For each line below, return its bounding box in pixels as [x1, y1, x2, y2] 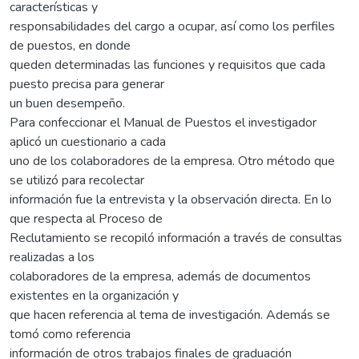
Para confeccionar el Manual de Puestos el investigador [10, 113, 317, 131]
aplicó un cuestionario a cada [10, 132, 166, 151]
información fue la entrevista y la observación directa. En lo [10, 190, 332, 208]
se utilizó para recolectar [10, 171, 144, 189]
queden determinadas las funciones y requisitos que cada [10, 55, 325, 74]
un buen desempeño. [10, 94, 125, 112]
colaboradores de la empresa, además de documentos [10, 267, 311, 285]
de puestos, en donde [10, 36, 131, 54]
